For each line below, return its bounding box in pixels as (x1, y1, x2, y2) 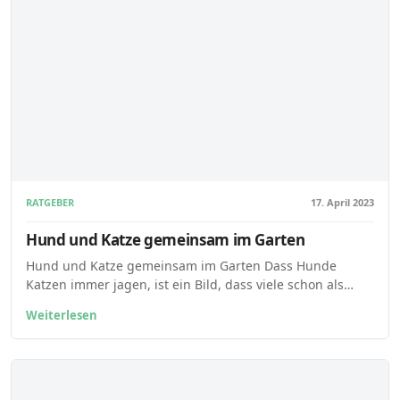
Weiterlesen (26, 306, 97, 323)
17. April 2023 (311, 196, 374, 209)
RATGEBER (26, 196, 74, 209)
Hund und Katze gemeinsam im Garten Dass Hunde (26, 256, 337, 274)
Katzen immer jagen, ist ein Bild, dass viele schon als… (26, 275, 354, 293)
